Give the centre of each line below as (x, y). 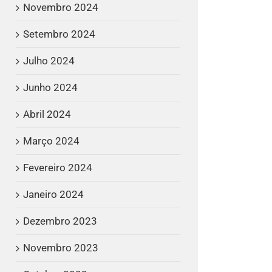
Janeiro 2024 (53, 194)
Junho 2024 (50, 87)
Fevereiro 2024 (58, 167)
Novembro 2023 (61, 247)
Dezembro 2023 (60, 221)
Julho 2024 (49, 60)
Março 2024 (51, 141)
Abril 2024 (47, 114)
